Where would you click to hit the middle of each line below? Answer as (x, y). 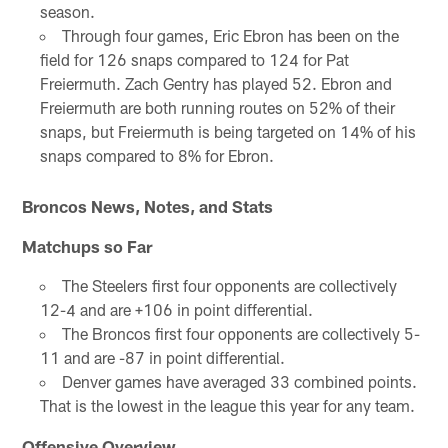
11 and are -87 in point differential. (162, 357)
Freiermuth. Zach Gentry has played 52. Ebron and (215, 83)
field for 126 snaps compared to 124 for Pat (194, 59)
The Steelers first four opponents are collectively (229, 285)
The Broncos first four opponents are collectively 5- (240, 333)
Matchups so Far (87, 245)
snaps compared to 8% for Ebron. (156, 155)
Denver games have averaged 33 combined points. (239, 381)
